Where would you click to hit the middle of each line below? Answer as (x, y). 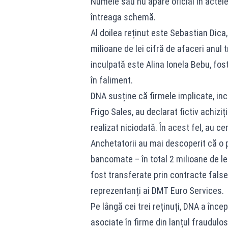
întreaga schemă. (123, 17)
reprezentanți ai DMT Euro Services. (157, 191)
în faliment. (111, 80)
